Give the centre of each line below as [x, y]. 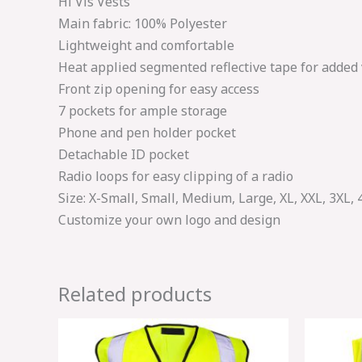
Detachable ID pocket [124, 154]
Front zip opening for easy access [159, 88]
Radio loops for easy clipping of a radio [176, 176]
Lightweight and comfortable [146, 45]
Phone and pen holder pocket [147, 132]
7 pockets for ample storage [143, 110]
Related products [135, 293]
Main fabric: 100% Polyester [143, 23]
